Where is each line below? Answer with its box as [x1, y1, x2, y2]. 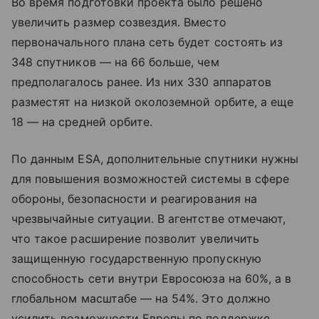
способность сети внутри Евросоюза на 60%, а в [11, 271, 292, 286]
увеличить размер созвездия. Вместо [11, 14, 226, 29]
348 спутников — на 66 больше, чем [11, 54, 219, 69]
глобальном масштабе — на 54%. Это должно [11, 291, 271, 305]
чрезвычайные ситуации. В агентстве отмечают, [11, 211, 286, 226]
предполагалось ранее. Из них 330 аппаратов [11, 74, 272, 89]
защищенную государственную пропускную [11, 251, 261, 266]
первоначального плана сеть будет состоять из [11, 34, 283, 49]
